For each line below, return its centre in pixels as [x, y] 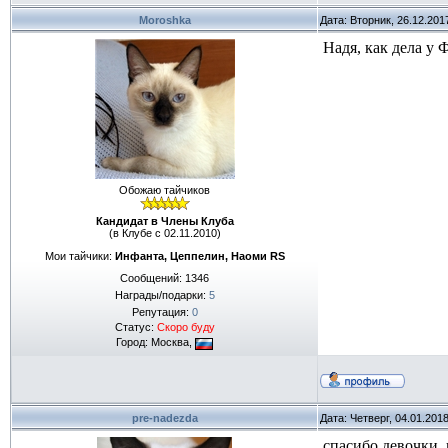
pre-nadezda [164, 418]
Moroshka [164, 20]
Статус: [135, 327]
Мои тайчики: [79, 255]
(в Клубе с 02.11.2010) [164, 233]
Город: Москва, [155, 342]
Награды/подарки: [161, 295]
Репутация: [161, 312]
